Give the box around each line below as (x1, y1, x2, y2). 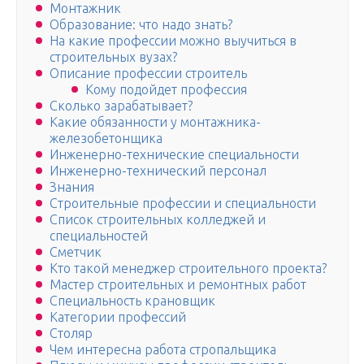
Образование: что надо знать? (50, 17, 232, 32)
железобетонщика (50, 131, 162, 146)
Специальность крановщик (50, 293, 215, 309)
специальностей (50, 228, 148, 244)
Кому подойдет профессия (85, 82, 247, 97)
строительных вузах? (50, 50, 177, 65)
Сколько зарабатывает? (50, 98, 193, 114)
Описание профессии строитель (50, 66, 247, 81)
